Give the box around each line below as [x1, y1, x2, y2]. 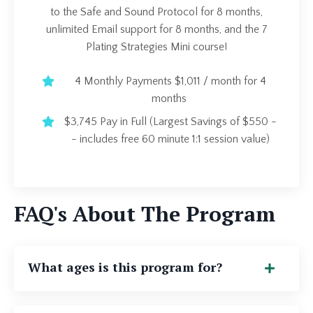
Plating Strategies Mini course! [86, 40, 227, 53]
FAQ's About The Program [14, 199, 275, 228]
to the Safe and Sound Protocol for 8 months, [50, 5, 263, 18]
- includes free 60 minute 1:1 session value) [71, 132, 270, 145]
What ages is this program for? [28, 258, 222, 275]
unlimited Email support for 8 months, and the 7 [45, 22, 268, 36]
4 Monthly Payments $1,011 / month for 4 [75, 74, 266, 87]
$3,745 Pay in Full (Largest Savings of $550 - [64, 115, 277, 128]
